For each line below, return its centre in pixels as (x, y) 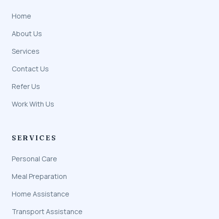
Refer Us (26, 86)
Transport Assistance (47, 211)
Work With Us (33, 104)
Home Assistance (41, 194)
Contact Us (30, 68)
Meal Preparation (39, 176)
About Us (27, 33)
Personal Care (34, 158)
